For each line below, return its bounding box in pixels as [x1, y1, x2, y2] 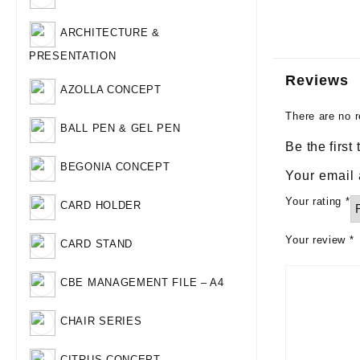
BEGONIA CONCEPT [60, 161, 170, 174]
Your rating [285, 195, 346, 207]
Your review [285, 234, 350, 246]
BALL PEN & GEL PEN [60, 122, 181, 135]
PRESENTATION [29, 50, 117, 62]
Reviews [285, 72, 350, 88]
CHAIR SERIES [60, 315, 142, 328]
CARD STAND [60, 238, 133, 251]
